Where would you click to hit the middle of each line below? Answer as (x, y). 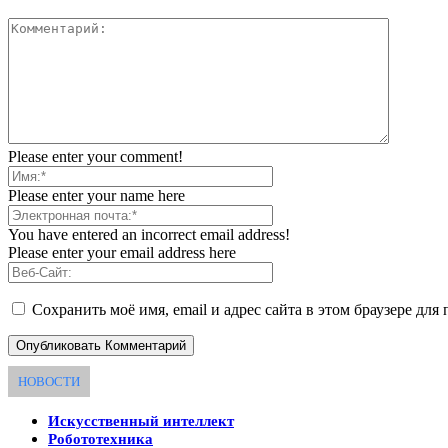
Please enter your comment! (95, 157)
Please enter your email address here (122, 253)
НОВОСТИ (49, 381)
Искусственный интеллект (141, 420)
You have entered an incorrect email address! (149, 235)
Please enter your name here (96, 196)
